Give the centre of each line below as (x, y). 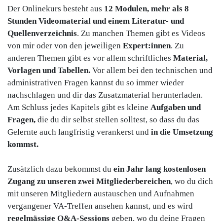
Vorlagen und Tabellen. (49, 71)
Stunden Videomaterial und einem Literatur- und (96, 21)
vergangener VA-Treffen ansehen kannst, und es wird (100, 206)
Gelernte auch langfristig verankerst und (79, 132)
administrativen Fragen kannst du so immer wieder (96, 83)
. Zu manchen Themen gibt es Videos (141, 34)
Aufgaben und (176, 108)
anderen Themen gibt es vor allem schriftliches (90, 58)
